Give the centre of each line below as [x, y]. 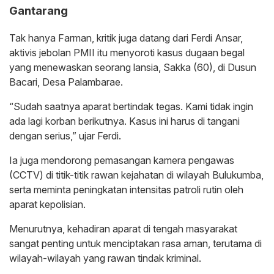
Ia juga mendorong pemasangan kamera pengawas [122, 161]
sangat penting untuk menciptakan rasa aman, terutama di [135, 244]
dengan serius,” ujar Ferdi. [65, 136]
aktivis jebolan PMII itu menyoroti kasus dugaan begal [127, 53]
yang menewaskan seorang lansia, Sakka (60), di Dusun [133, 68]
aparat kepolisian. [47, 205]
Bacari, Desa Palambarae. [66, 82]
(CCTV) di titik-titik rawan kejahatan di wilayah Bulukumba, [136, 175]
